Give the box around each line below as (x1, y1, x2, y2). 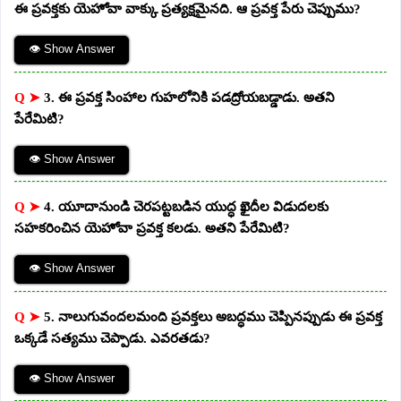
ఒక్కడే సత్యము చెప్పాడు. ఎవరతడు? (14, 330, 210, 346)
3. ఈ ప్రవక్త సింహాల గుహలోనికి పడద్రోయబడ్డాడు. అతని (44, 90, 335, 105)
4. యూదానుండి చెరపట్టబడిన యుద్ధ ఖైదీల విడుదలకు (44, 200, 328, 215)
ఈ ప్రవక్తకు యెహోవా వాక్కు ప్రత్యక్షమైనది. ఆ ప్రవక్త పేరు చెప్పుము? (14, 2, 361, 17)
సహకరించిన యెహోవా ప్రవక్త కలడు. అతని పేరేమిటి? (14, 221, 290, 236)
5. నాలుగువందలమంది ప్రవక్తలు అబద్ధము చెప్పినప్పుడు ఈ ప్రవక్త (44, 309, 382, 324)
